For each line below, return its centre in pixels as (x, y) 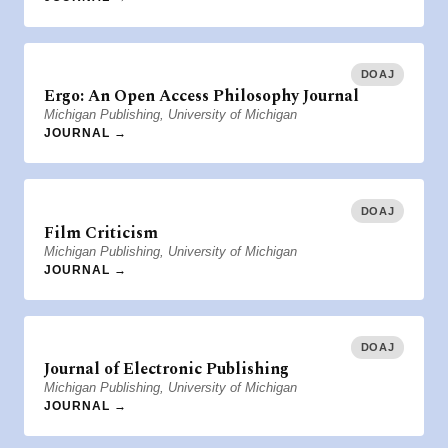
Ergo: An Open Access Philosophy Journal (201, 96)
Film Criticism (101, 232)
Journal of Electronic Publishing (166, 369)
